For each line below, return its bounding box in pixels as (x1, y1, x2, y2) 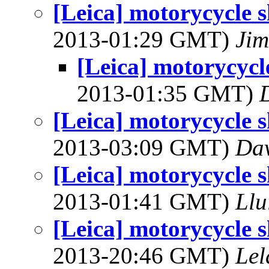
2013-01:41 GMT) (53, 189, 235, 214)
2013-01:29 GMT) (53, 26, 235, 52)
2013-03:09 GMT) (53, 134, 235, 160)
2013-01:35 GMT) (77, 80, 259, 106)
